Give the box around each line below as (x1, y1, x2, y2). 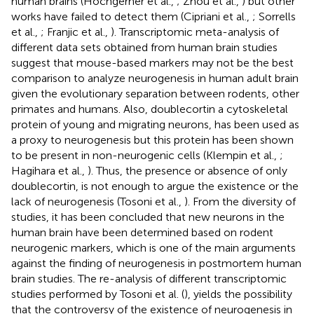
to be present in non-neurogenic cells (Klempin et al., (11, 148, 280, 162)
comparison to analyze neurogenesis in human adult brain (11, 71, 299, 85)
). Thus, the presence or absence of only (88, 163, 287, 177)
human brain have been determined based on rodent (11, 225, 273, 239)
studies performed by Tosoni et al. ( (11, 287, 184, 301)
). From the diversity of (184, 194, 296, 208)
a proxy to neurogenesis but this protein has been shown (11, 132, 294, 146)
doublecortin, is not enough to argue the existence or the (11, 179, 299, 193)
